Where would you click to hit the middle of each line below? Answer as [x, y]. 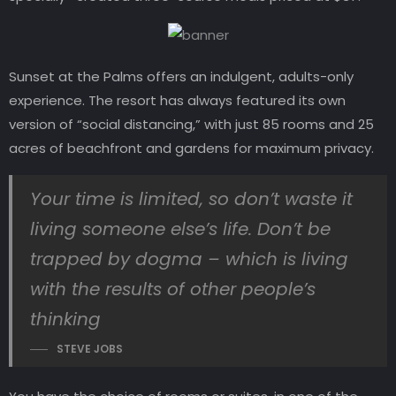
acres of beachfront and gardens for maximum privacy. [191, 148]
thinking [65, 320]
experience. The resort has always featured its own [177, 101]
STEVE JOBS [90, 349]
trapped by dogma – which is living [189, 259]
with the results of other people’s [173, 289]
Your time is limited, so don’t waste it [191, 199]
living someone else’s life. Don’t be [180, 229]
